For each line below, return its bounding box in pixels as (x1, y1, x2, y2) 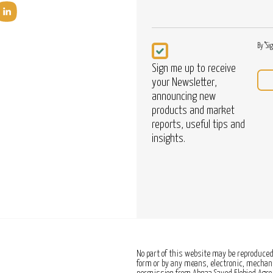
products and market (152, 105, 235, 116)
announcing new (152, 91, 216, 102)
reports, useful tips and (152, 119, 245, 130)
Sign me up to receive (152, 63, 236, 74)
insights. (152, 133, 185, 144)
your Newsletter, (152, 77, 217, 88)
